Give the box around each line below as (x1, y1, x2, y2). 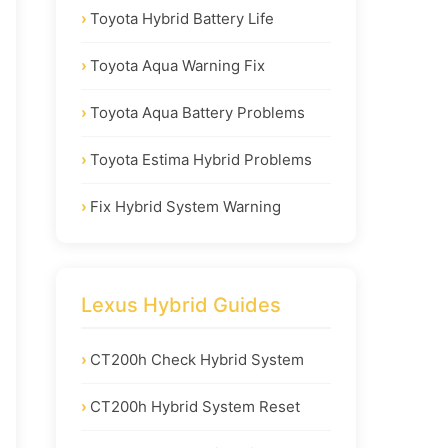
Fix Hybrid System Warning (90, 197, 281, 216)
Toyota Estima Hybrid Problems (90, 150, 312, 169)
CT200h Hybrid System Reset (90, 397, 300, 416)
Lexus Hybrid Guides (81, 293, 281, 317)
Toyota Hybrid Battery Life (90, 9, 274, 28)
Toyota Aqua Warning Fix (90, 56, 265, 75)
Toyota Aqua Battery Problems (90, 103, 305, 122)
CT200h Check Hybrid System (90, 350, 304, 369)
